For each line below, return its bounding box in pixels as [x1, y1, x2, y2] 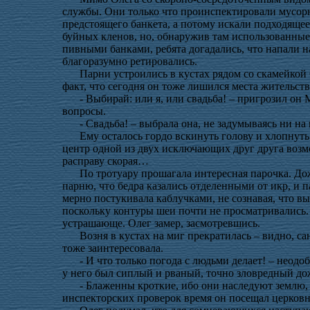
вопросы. [62, 105, 106, 117]
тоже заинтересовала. [62, 242, 163, 254]
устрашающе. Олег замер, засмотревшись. [62, 217, 260, 229]
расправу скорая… [62, 155, 149, 167]
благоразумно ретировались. [62, 55, 197, 67]
